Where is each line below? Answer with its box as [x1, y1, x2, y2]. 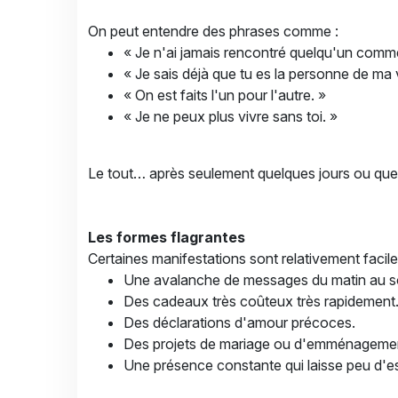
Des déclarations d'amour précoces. [123, 314, 355, 331]
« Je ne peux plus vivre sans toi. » [123, 107, 338, 125]
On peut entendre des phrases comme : [88, 22, 338, 40]
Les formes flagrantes [88, 228, 245, 246]
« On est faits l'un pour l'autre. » [123, 86, 326, 104]
